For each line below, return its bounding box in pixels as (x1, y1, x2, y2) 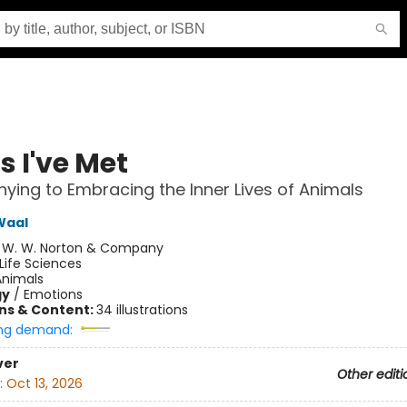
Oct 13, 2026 (5, 374, 83, 393)
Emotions (23, 285, 83, 303)
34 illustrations (95, 301, 188, 319)
